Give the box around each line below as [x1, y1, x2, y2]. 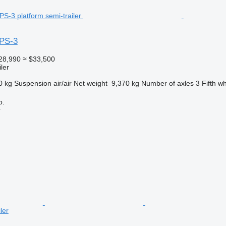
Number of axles [141, 79, 194, 87]
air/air [53, 79, 72, 87]
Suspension [14, 79, 51, 87]
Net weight [73, 79, 107, 87]
